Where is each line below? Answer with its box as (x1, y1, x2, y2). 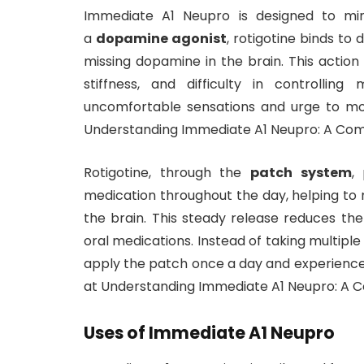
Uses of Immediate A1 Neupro (84, 320, 335, 344)
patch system (249, 162, 352, 182)
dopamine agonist (96, 29, 227, 49)
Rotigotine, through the (84, 162, 250, 182)
